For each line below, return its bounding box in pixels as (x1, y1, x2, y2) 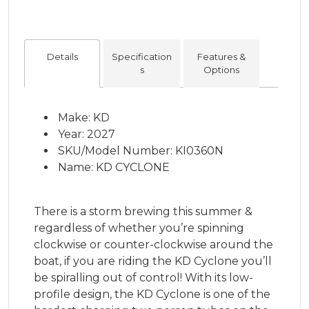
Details (46, 51, 78, 63)
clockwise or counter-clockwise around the (34, 238, 273, 252)
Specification (112, 51, 172, 63)
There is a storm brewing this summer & (34, 205, 252, 219)
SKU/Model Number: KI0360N (58, 144, 223, 158)
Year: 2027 (58, 128, 115, 141)
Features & (197, 51, 246, 63)
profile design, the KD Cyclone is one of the (34, 288, 270, 301)
